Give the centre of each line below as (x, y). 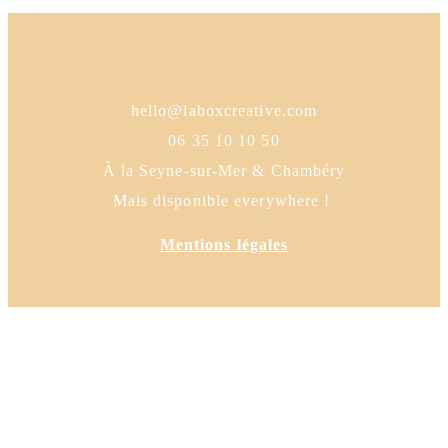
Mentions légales (224, 245)
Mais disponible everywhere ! (224, 201)
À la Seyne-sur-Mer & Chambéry (224, 171)
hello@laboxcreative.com (224, 111)
